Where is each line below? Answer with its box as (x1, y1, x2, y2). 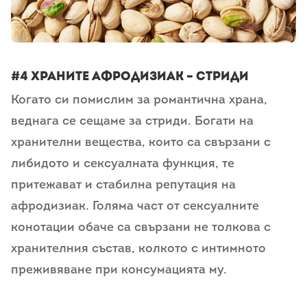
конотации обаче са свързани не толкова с (11, 221, 271, 234)
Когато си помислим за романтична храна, (11, 93, 267, 107)
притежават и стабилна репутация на (11, 178, 236, 192)
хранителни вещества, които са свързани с (11, 136, 271, 149)
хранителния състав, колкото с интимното (11, 242, 266, 256)
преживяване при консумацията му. (11, 263, 227, 277)
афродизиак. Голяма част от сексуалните (11, 199, 259, 213)
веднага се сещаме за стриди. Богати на (11, 114, 254, 128)
